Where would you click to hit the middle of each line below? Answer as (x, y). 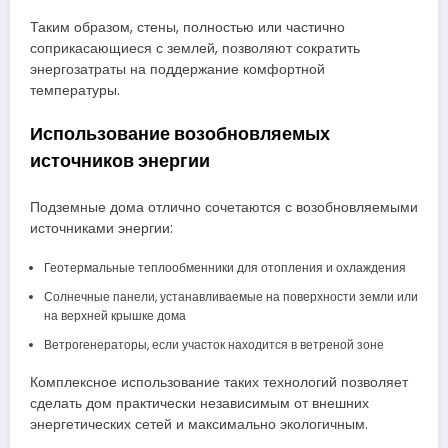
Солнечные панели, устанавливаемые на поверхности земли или (230, 296)
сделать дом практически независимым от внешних (199, 403)
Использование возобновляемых (180, 134)
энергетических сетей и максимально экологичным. (199, 424)
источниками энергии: (101, 228)
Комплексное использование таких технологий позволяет (219, 382)
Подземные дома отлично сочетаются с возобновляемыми (224, 207)
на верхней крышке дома (114, 315)
